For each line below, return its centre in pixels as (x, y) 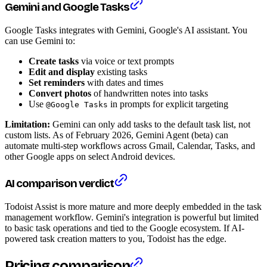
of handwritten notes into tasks (150, 93)
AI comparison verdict (60, 184)
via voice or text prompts (126, 61)
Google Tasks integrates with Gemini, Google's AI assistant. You (126, 30)
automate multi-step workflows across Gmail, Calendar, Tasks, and (130, 145)
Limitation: (27, 124)
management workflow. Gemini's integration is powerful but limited (132, 217)
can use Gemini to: (40, 41)
